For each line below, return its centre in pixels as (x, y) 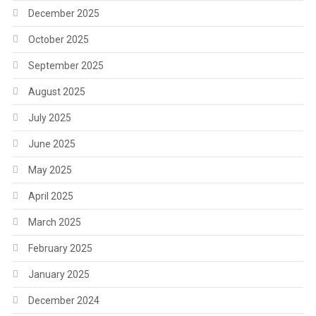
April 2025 (50, 196)
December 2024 (63, 300)
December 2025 (63, 13)
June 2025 (51, 144)
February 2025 (60, 248)
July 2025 (49, 117)
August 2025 (56, 91)
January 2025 (59, 274)
